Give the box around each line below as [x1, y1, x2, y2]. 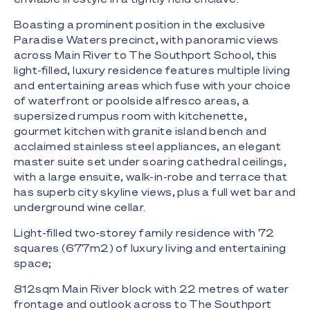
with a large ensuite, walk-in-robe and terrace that [14, 170, 288, 183]
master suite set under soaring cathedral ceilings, [14, 155, 286, 168]
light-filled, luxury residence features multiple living [14, 64, 291, 77]
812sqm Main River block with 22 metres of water [14, 282, 289, 295]
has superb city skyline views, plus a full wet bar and [14, 185, 296, 199]
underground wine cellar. [14, 201, 146, 214]
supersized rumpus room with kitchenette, [14, 109, 247, 122]
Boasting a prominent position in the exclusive [14, 18, 266, 31]
